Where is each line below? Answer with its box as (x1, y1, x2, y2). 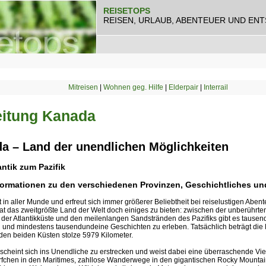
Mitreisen (68, 83, 98, 91)
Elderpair (168, 83, 198, 91)
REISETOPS (103, 6, 150, 15)
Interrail (203, 83, 228, 91)
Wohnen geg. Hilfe (103, 83, 163, 91)
